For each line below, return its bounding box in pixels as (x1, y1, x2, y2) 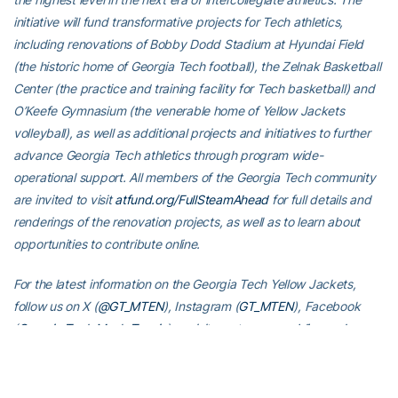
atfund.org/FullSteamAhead (115, 192, 269, 208)
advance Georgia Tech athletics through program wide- (13, 147, 323, 163)
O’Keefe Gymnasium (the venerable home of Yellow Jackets (13, 103, 345, 119)
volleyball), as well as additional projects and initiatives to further (13, 125, 370, 141)
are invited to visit (13, 192, 115, 208)
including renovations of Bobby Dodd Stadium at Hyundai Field (13, 36, 364, 52)
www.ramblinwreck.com (243, 321, 378, 337)
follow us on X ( (13, 298, 98, 314)
